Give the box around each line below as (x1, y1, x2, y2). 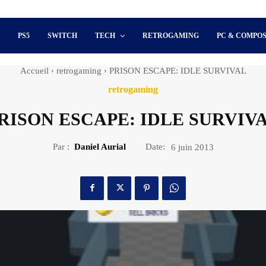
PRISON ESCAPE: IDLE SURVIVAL (109, 66, 246, 75)
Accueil (20, 66, 49, 75)
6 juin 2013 (170, 142, 214, 152)
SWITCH (47, 31, 78, 40)
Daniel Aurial (74, 141, 126, 151)
